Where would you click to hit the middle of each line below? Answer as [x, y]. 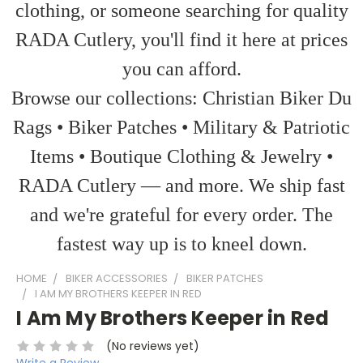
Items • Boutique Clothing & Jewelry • [181, 156]
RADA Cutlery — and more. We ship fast [181, 186]
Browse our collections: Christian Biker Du [181, 98]
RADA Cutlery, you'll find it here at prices [181, 40]
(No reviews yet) [152, 346]
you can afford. [181, 69]
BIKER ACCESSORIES [117, 278]
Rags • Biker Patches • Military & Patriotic [181, 127]
